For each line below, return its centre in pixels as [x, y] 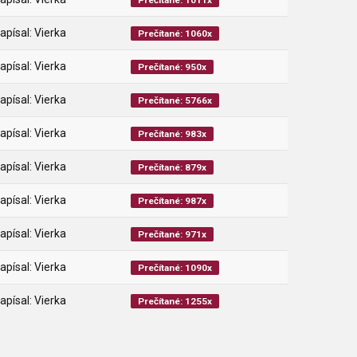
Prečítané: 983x [172, 134]
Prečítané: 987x [172, 201]
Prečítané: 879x [172, 167]
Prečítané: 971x [172, 234]
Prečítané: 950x [172, 67]
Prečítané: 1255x [175, 301]
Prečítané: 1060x [175, 33]
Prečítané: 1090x [175, 268]
